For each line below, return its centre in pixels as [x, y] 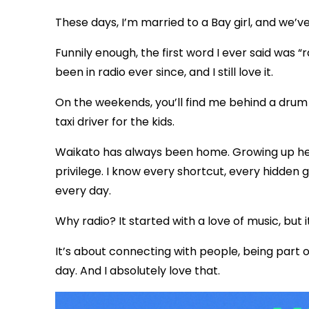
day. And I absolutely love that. [138, 271]
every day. [83, 191]
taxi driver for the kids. [115, 122]
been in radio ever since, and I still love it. [164, 72]
